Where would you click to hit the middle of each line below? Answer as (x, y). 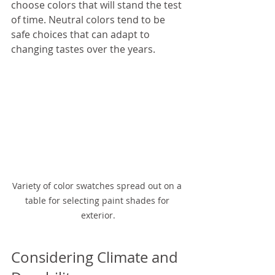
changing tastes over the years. (83, 49)
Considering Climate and (96, 258)
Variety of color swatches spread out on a (98, 186)
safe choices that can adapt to (82, 34)
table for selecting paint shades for (98, 201)
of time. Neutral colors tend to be (89, 19)
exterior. (98, 215)
